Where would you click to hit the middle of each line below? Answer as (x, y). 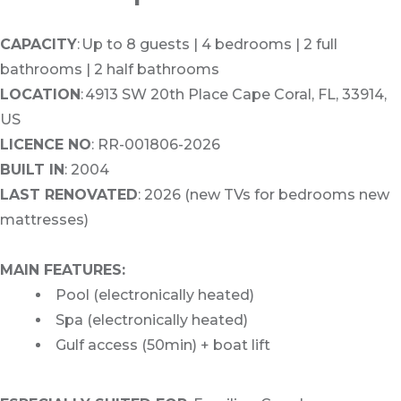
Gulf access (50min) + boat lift (163, 346)
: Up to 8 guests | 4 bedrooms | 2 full (207, 45)
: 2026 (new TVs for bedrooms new (264, 195)
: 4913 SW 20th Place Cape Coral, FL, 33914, (234, 95)
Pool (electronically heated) (155, 295)
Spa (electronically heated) (152, 320)
